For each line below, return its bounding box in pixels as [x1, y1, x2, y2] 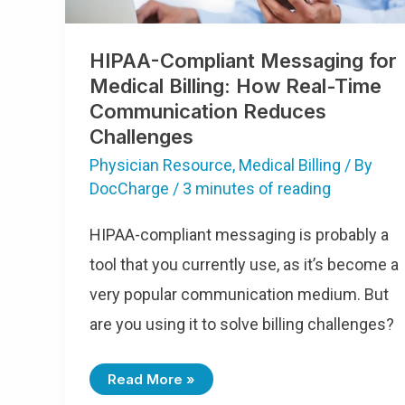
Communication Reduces [89, 99, 326, 124]
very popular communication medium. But [89, 285, 389, 305]
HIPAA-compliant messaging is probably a [89, 225, 389, 245]
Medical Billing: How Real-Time [89, 74, 381, 99]
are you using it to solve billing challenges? [89, 315, 394, 334]
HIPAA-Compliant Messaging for [89, 49, 397, 73]
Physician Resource [89, 155, 232, 174]
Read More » [108, 371, 195, 389]
